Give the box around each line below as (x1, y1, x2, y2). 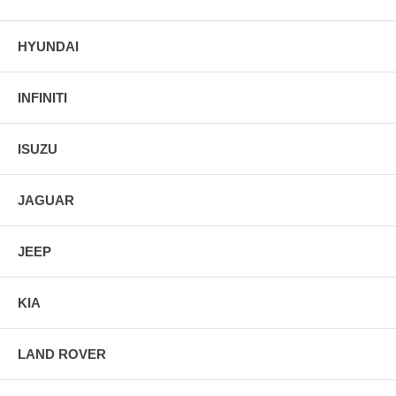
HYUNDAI (18, 38, 79, 54)
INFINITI (18, 89, 67, 105)
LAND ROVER (18, 346, 106, 362)
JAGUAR (18, 192, 74, 208)
